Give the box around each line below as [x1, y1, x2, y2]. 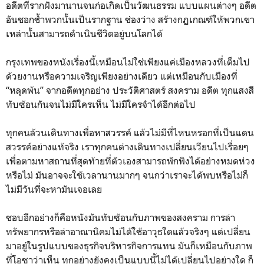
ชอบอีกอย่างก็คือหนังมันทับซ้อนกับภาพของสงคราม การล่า [6, 211, 235, 223]
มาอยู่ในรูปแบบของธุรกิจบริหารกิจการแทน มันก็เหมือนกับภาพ [6, 239, 252, 252]
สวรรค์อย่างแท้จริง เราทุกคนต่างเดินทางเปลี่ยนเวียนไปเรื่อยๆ [6, 140, 249, 153]
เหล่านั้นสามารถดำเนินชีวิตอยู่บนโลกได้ [6, 27, 163, 39]
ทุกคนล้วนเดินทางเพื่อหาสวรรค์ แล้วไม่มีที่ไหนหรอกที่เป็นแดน [6, 126, 254, 138]
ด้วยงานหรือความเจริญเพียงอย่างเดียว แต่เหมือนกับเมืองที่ [6, 70, 237, 82]
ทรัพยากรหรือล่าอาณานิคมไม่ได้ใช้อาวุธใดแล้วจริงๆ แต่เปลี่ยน [6, 225, 250, 237]
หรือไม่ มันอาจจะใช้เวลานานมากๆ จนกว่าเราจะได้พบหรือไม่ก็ [6, 169, 248, 181]
